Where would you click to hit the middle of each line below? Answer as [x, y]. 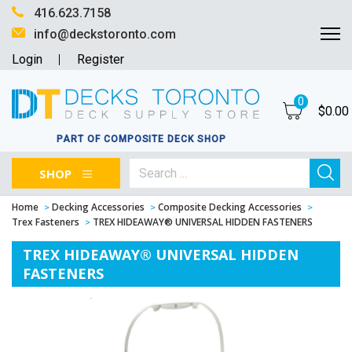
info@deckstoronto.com [105, 34]
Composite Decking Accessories [230, 207]
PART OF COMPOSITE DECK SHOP [141, 139]
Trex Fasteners [46, 222]
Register [101, 59]
